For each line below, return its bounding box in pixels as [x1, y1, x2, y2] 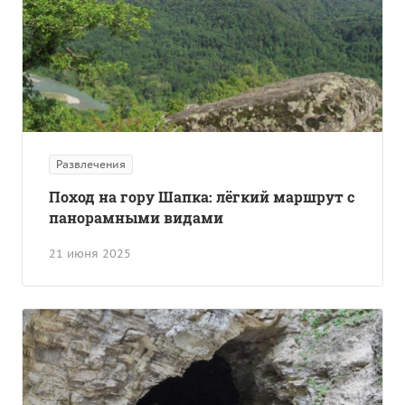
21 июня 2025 [49, 245, 131, 261]
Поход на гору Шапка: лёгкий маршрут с [49, 186, 354, 206]
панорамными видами [49, 207, 223, 227]
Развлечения [56, 156, 126, 171]
